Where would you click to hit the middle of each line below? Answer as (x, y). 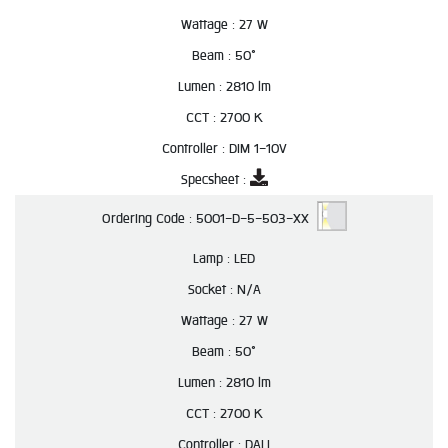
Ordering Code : (148, 219)
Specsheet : (215, 179)
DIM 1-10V (257, 148)
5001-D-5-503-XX (256, 219)
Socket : (212, 289)
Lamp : (213, 258)
